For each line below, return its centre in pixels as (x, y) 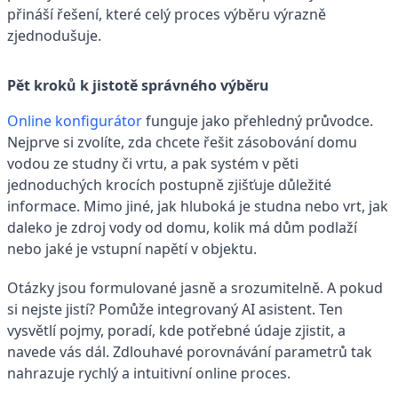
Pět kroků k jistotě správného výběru (138, 85)
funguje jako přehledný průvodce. (258, 120)
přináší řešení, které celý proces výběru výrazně (167, 14)
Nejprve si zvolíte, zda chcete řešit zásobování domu (182, 142)
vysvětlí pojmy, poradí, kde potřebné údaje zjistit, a (176, 330)
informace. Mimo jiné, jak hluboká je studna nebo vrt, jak (198, 206)
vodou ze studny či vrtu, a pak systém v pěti (153, 163)
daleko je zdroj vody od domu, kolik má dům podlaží (182, 227)
